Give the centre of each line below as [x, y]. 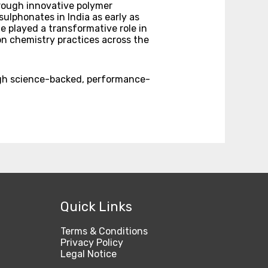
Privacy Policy [92, 243]
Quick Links [96, 207]
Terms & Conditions [104, 232]
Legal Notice [89, 254]
